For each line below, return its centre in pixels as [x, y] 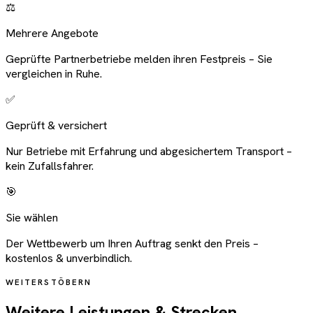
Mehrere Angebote [52, 33]
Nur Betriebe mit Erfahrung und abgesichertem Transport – [149, 151]
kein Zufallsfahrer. [50, 166]
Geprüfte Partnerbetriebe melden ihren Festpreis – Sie [139, 59]
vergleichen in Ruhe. [54, 73]
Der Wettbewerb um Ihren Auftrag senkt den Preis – [132, 243]
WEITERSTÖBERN [49, 282]
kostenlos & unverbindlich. [69, 258]
